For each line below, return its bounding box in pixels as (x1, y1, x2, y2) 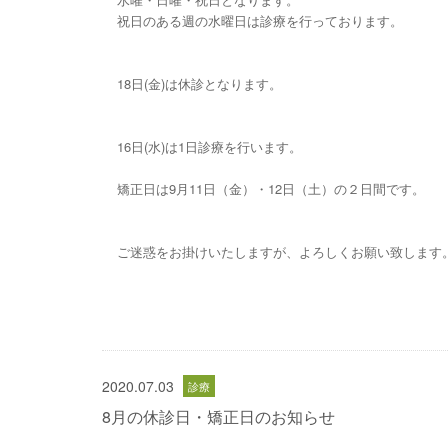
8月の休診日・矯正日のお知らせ (102, 405, 335, 428)
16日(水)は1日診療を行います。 (117, 137, 302, 156)
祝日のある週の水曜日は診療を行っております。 (117, 11, 403, 30)
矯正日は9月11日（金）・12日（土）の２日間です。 (117, 179, 425, 198)
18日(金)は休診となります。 (117, 74, 282, 93)
